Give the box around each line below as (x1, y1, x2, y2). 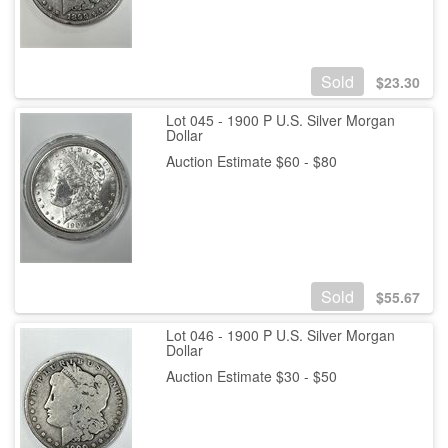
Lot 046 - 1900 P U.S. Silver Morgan (165, 324, 395, 345)
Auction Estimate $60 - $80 (165, 150, 337, 171)
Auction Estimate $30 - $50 (165, 365, 337, 386)
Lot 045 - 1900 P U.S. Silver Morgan (165, 109, 395, 130)
